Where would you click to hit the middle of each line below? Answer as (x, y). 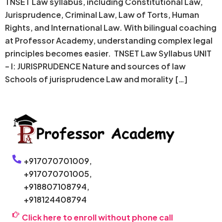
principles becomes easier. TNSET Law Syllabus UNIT (108, 53)
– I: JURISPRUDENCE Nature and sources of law (95, 66)
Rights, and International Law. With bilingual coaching (111, 27)
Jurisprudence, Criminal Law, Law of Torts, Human (102, 14)
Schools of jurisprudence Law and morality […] (96, 79)
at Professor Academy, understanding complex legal (109, 40)
